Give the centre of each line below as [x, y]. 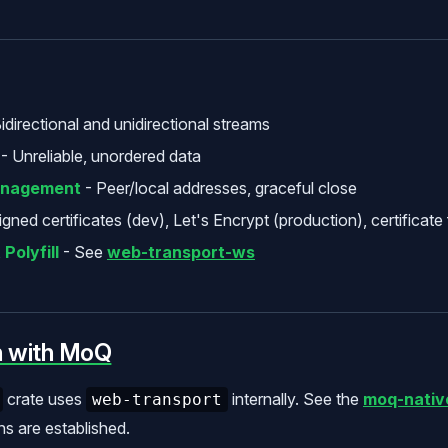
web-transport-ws [181, 251]
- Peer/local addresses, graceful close [219, 187]
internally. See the [295, 398]
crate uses [44, 398]
